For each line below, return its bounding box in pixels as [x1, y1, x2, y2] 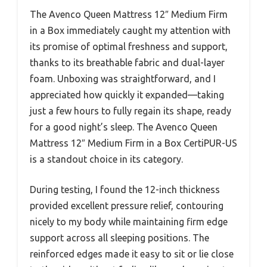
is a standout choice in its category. [30, 154, 183, 165]
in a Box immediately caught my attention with [30, 25, 231, 36]
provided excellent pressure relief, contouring [30, 200, 223, 212]
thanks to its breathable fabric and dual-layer [30, 57, 225, 69]
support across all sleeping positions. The [30, 232, 209, 244]
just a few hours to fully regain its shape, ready [30, 105, 231, 117]
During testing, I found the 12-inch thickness [30, 184, 220, 195]
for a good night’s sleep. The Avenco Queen [30, 122, 218, 133]
